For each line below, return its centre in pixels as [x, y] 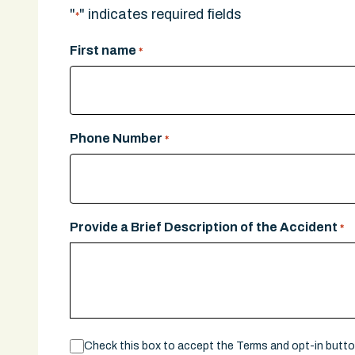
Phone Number [116, 139]
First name [103, 50]
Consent [96, 344]
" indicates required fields [160, 14]
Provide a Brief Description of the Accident [204, 227]
